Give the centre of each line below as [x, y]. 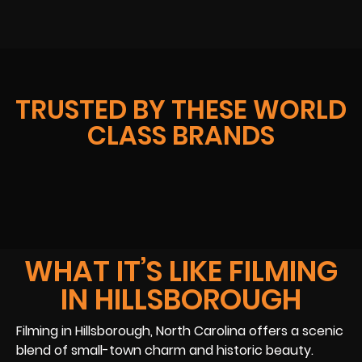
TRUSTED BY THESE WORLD [181, 110]
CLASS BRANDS [181, 136]
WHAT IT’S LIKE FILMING [181, 271]
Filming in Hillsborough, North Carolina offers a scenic [180, 331]
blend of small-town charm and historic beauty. [165, 351]
